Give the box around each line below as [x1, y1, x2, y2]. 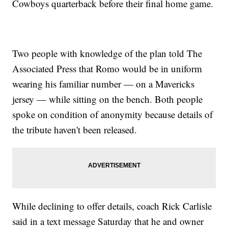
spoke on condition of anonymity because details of [12, 108, 213, 121]
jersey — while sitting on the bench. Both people [12, 93, 203, 106]
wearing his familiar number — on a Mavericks [12, 77, 195, 91]
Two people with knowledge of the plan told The [12, 47, 203, 60]
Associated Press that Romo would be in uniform [12, 62, 203, 75]
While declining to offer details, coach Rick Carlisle [12, 199, 212, 213]
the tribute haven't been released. [12, 123, 137, 136]
